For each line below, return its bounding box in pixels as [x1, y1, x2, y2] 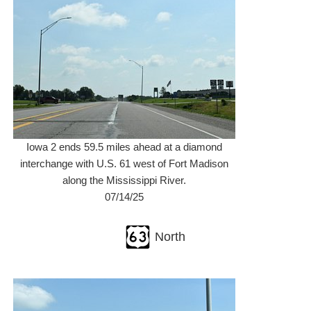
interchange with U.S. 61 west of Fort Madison [20, 158, 229, 169]
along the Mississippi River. [62, 174, 187, 186]
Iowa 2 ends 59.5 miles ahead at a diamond [26, 141, 223, 153]
